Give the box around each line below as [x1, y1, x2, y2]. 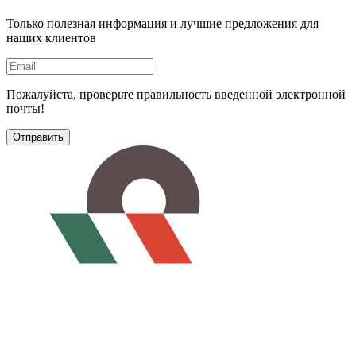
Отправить [13, 131, 64, 144]
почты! [6, 102, 44, 116]
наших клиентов [6, 31, 96, 45]
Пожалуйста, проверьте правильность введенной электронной [6, 87, 346, 102]
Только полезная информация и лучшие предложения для [6, 17, 319, 31]
